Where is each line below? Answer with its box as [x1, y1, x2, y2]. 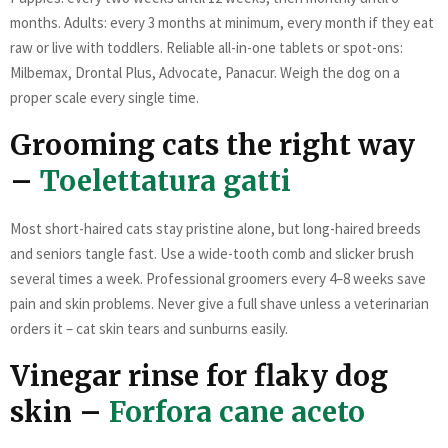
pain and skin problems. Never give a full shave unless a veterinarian [10, 293, 429, 313]
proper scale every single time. [10, 87, 199, 107]
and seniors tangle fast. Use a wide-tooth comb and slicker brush [10, 243, 414, 263]
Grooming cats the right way [10, 126, 415, 163]
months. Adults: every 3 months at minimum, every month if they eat [10, 12, 434, 32]
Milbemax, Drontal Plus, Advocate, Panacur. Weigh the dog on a [10, 62, 400, 82]
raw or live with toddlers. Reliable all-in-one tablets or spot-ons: [10, 37, 403, 57]
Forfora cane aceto [109, 393, 365, 430]
